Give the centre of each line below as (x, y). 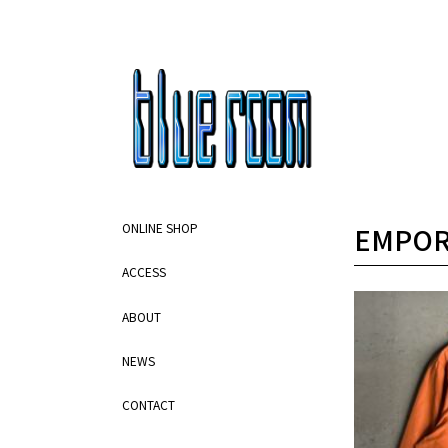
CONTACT (148, 405)
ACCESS (144, 272)
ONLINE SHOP (160, 227)
